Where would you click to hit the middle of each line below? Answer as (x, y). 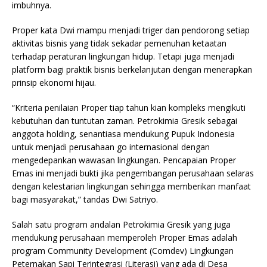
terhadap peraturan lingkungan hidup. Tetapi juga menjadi (123, 57)
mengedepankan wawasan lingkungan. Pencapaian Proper (124, 160)
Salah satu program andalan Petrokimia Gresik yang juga (121, 225)
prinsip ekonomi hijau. (54, 83)
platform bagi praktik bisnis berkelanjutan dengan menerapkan (132, 70)
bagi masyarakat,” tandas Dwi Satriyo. (85, 200)
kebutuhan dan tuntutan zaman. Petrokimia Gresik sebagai (125, 121)
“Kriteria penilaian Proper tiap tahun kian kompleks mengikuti (129, 108)
